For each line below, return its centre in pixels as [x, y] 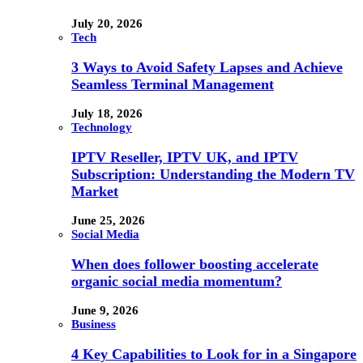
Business [94, 325]
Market [95, 191]
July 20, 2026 [107, 23]
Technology [102, 128]
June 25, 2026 [108, 221]
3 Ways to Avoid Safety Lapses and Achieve [207, 67]
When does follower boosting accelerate [195, 264]
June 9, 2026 [105, 311]
